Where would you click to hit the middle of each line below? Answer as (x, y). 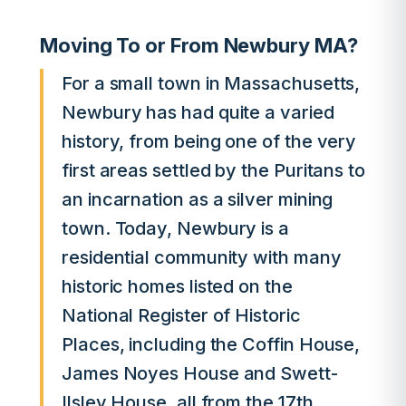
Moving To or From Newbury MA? (199, 45)
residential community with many (202, 257)
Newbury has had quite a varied (198, 112)
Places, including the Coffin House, (211, 344)
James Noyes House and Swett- (200, 373)
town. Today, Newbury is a (175, 228)
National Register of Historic (181, 315)
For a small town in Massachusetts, (211, 83)
